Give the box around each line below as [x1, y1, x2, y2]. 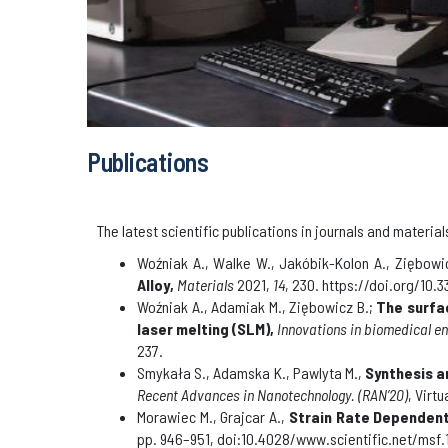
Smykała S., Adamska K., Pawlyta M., [137, 362, 365, 382]
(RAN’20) [358, 384, 408, 404]
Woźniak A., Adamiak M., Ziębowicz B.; [137, 296, 376, 316]
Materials [177, 274, 234, 294]
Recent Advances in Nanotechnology [137, 384, 351, 404]
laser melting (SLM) [137, 318, 270, 338]
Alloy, [137, 274, 174, 294]
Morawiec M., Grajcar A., [137, 406, 285, 426]
